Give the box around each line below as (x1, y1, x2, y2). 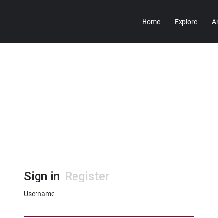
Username (24, 190, 54, 198)
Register (65, 169, 109, 183)
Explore (175, 18, 197, 26)
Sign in (24, 169, 60, 183)
